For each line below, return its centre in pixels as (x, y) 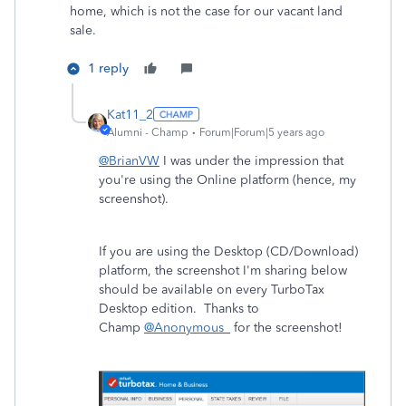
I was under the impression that (251, 160)
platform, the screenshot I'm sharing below (223, 270)
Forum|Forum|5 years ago (262, 132)
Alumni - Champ (148, 132)
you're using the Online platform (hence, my (227, 179)
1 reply (108, 68)
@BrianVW (129, 160)
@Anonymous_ (187, 327)
